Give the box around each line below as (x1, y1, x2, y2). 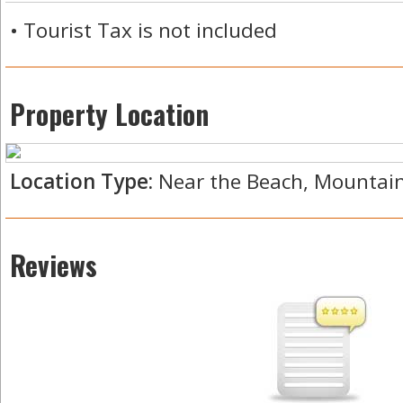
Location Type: (10, 167, 153, 195)
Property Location (10, 94, 209, 134)
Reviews (10, 246, 97, 285)
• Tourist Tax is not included (10, 16, 277, 44)
